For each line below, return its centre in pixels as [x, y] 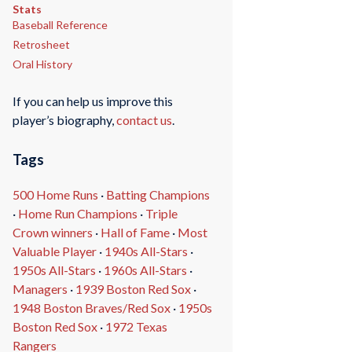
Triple [161, 214]
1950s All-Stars [54, 270]
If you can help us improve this [92, 101]
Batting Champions [158, 195]
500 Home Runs [55, 195]
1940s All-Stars [146, 251]
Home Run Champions [77, 214]
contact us [144, 120]
